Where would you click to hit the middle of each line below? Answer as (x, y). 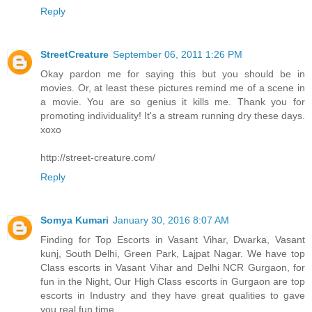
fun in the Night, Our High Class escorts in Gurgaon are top (173, 281)
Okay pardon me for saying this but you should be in (173, 73)
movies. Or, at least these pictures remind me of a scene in (173, 87)
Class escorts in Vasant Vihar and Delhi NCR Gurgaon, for (173, 267)
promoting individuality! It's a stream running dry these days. (173, 115)
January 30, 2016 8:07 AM (171, 220)
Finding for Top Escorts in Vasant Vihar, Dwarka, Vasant (173, 239)
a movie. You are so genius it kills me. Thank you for (173, 101)
